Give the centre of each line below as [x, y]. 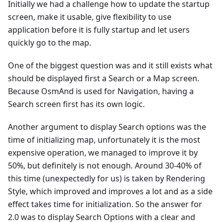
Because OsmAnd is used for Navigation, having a [101, 91]
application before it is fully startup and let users [99, 29]
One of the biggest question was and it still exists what [110, 65]
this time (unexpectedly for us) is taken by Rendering [107, 178]
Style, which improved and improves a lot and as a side [110, 191]
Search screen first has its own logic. [76, 104]
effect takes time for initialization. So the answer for [105, 204]
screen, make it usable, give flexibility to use [90, 17]
